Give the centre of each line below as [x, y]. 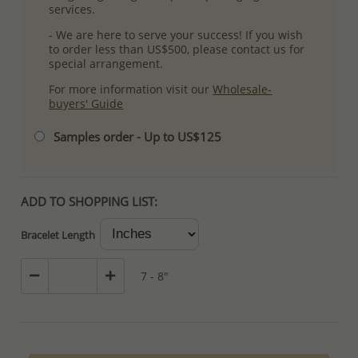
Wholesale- [243, 89]
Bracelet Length [58, 235]
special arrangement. [106, 64]
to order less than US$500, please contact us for [177, 50]
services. [72, 10]
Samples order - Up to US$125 [138, 137]
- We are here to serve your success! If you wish [176, 35]
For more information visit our [131, 89]
